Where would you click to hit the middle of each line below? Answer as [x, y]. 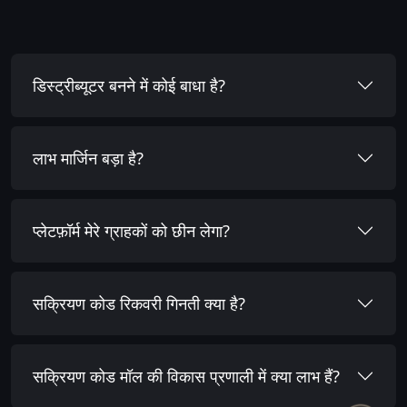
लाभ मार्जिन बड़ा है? [88, 158]
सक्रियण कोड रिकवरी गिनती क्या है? [139, 303]
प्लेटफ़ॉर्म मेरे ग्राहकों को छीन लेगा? [131, 231]
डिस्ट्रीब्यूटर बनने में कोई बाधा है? [129, 85]
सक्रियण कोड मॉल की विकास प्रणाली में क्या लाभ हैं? [186, 376]
